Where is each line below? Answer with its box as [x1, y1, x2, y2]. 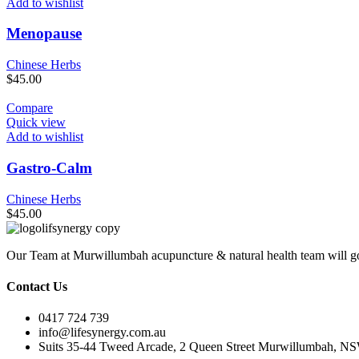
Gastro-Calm [6, 159, 92, 176]
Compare [6, 101, 53, 115]
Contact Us [6, 279, 67, 293]
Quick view [6, 115, 66, 130]
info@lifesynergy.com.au [38, 325, 166, 340]
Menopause [6, 25, 82, 42]
